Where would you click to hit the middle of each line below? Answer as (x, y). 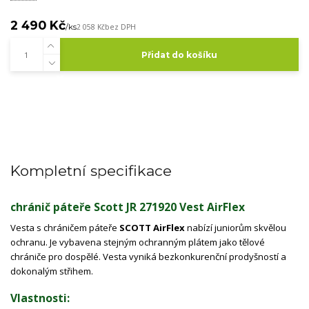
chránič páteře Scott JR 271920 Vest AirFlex (128, 207)
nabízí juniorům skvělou (236, 228)
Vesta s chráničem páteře (65, 228)
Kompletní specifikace (91, 170)
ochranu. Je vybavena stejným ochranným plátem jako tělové (138, 242)
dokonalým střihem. (52, 271)
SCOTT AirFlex (152, 228)
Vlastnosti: (40, 298)
